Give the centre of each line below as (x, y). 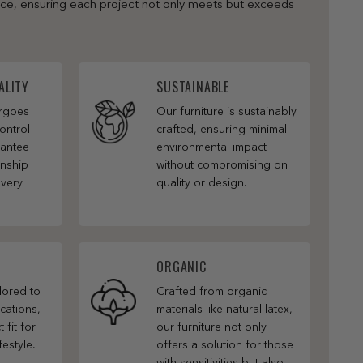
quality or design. (204, 183)
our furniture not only (212, 327)
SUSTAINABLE (193, 86)
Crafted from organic (212, 291)
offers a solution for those (225, 345)
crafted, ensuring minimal (222, 129)
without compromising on (222, 165)
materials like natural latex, (225, 309)
